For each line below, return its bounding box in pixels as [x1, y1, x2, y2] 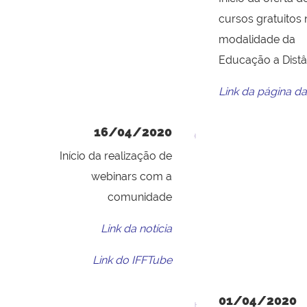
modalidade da [219, 33, 295, 47]
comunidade [108, 191, 172, 204]
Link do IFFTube [93, 254, 172, 267]
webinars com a [91, 170, 172, 184]
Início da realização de [60, 149, 172, 163]
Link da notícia [101, 222, 172, 236]
